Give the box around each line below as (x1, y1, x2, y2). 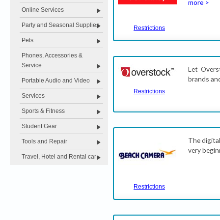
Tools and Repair (22, 138, 67, 145)
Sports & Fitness (22, 108, 65, 114)
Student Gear (22, 123, 57, 130)
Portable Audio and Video (22, 77, 90, 84)
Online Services (22, 6, 64, 13)
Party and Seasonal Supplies (22, 22, 99, 28)
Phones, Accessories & (22, 52, 82, 59)
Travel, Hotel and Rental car (22, 153, 96, 160)
